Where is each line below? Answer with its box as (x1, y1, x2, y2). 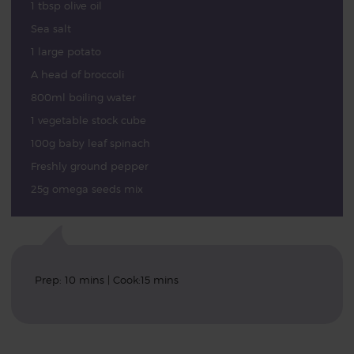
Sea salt (30, 22, 71, 35)
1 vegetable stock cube (30, 114, 146, 126)
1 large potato (30, 45, 101, 58)
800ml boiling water (30, 91, 136, 104)
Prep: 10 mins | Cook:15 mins (34, 273, 179, 286)
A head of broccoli (30, 68, 124, 81)
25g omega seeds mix (30, 183, 143, 195)
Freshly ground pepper (30, 160, 149, 172)
